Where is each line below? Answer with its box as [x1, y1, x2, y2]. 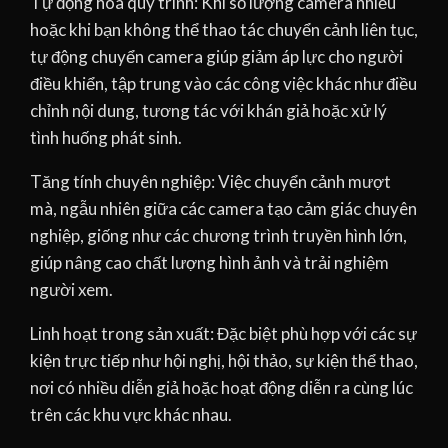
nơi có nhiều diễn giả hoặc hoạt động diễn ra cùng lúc [30, 377, 413, 399]
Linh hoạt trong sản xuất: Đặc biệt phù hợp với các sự [30, 323, 417, 345]
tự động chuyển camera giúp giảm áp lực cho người [30, 46, 403, 68]
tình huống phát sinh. [30, 127, 182, 149]
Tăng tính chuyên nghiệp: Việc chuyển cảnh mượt [30, 171, 391, 193]
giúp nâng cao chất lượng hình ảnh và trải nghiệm [30, 252, 389, 274]
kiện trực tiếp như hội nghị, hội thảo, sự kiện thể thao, [30, 350, 418, 372]
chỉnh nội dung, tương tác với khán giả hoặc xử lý [30, 100, 387, 122]
